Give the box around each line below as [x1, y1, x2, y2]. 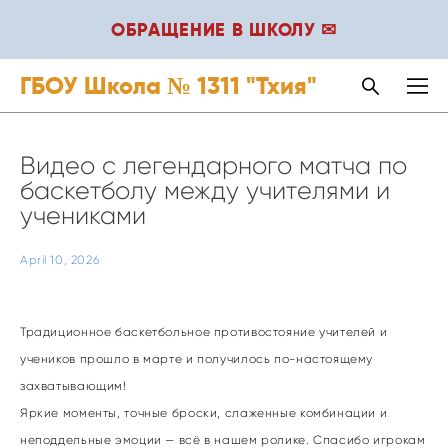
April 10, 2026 [20, 253, 100, 267]
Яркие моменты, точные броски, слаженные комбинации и [20, 405, 388, 420]
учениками [20, 200, 146, 231]
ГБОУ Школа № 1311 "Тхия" [20, 70, 317, 101]
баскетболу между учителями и [20, 175, 390, 206]
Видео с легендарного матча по [20, 150, 407, 181]
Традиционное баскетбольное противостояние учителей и [20, 324, 388, 339]
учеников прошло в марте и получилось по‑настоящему [20, 351, 374, 366]
